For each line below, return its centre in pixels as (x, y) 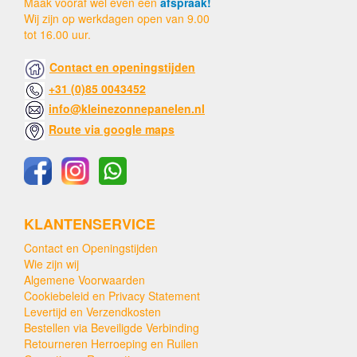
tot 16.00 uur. (57, 34)
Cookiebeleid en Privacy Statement (112, 295)
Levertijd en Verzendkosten (92, 311)
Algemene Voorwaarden (84, 279)
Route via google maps (112, 129)
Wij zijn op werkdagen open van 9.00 (117, 18)
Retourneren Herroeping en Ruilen (111, 343)
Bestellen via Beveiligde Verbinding (112, 327)
